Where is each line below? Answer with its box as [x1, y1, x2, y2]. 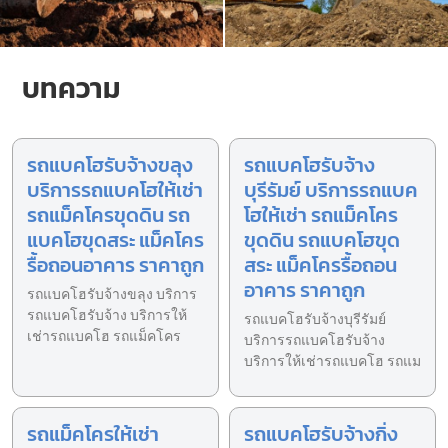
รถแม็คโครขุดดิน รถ [27, 200, 190, 231]
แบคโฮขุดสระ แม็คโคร [27, 225, 204, 256]
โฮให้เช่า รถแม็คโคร [244, 200, 398, 231]
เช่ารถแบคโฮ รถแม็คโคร [27, 326, 181, 348]
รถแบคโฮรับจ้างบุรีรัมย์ [244, 309, 386, 331]
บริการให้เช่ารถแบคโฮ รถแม [244, 351, 421, 373]
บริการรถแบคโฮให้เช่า [27, 175, 203, 206]
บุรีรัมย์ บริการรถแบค [244, 175, 418, 206]
